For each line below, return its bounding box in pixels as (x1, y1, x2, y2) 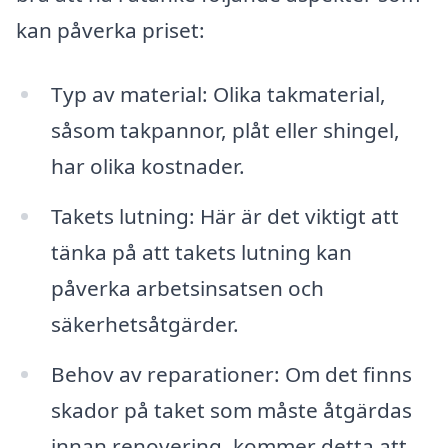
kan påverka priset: (16, 16, 205, 45)
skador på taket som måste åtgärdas (50, 395, 412, 424)
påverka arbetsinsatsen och (50, 273, 324, 302)
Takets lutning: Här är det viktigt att (50, 201, 399, 230)
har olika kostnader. (50, 151, 245, 180)
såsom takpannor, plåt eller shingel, (50, 115, 400, 144)
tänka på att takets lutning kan (50, 237, 352, 266)
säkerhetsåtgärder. (50, 309, 239, 338)
